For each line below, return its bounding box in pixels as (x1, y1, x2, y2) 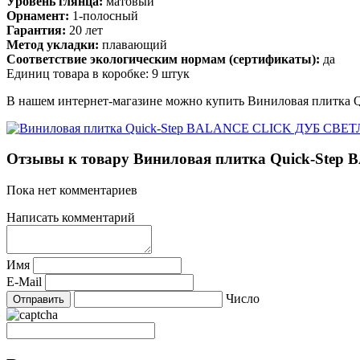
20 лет (69, 22, 103, 37)
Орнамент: (6, 8, 72, 22)
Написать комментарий (6, 210, 135, 224)
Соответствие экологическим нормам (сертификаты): (6, 51, 323, 66)
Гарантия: (6, 22, 69, 37)
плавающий (102, 37, 167, 51)
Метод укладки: (6, 37, 102, 51)
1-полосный (72, 8, 138, 22)
